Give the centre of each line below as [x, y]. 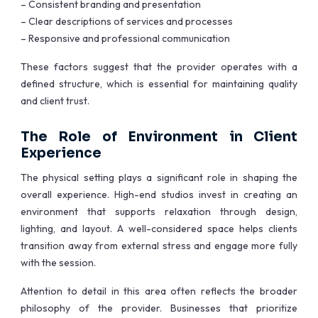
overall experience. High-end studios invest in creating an [159, 195]
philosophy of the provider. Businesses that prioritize [159, 308]
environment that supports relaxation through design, [159, 212]
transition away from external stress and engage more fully [159, 246]
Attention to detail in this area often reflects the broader [159, 291]
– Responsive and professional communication [125, 39]
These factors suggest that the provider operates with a [159, 67]
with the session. [58, 263]
